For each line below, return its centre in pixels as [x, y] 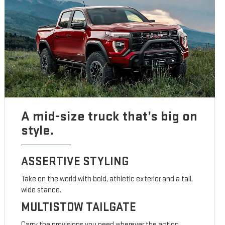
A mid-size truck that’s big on [109, 117]
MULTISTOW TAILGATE [79, 207]
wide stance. [41, 190]
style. [38, 131]
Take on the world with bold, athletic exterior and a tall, [107, 179]
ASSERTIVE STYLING [75, 162]
